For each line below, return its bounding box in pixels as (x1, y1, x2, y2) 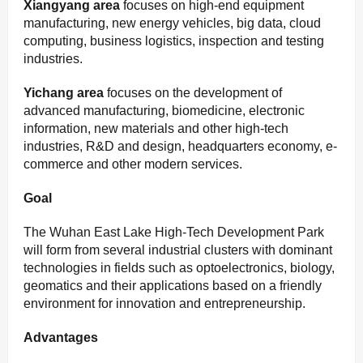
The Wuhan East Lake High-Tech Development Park (23, 225, 324, 240)
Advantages (23, 331, 98, 345)
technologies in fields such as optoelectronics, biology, (23, 261, 335, 275)
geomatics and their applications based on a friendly (23, 279, 322, 293)
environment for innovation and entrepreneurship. (23, 297, 309, 311)
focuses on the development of (104, 86, 282, 100)
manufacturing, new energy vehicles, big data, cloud (23, 16, 321, 31)
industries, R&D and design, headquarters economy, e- (23, 139, 337, 154)
